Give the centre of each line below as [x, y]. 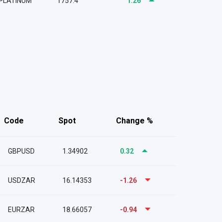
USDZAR [21, 180]
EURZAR [21, 210]
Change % [135, 121]
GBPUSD [21, 151]
